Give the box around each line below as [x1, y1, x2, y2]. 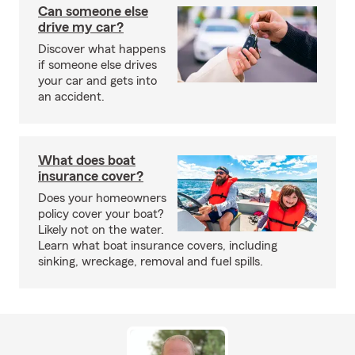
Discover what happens [38, 43, 166, 55]
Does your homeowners [38, 192, 166, 204]
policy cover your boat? [38, 208, 164, 220]
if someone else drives [38, 59, 157, 71]
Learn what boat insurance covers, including [38, 239, 277, 252]
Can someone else [38, 4, 148, 18]
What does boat [38, 153, 136, 167]
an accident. [38, 90, 105, 103]
